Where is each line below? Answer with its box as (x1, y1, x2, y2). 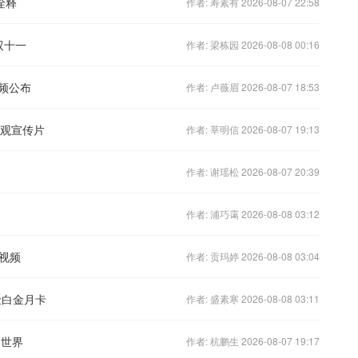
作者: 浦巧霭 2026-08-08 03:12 (186, 206, 320, 221)
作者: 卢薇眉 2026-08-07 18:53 (186, 79, 320, 93)
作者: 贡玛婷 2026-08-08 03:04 (186, 249, 320, 263)
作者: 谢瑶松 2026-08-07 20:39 (186, 164, 320, 178)
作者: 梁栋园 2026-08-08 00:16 (186, 37, 320, 51)
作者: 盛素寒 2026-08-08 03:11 (186, 291, 320, 305)
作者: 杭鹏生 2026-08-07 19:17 (186, 333, 320, 348)
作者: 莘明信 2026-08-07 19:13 (186, 121, 320, 136)
